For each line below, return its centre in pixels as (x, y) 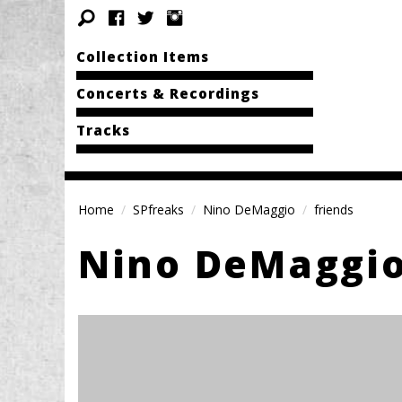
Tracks (103, 130)
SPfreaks (158, 210)
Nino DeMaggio (249, 210)
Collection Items (142, 57)
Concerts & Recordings (167, 93)
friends (334, 210)
